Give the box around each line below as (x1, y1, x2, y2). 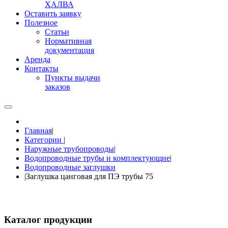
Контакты (24, 64, 59, 73)
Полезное (24, 18, 58, 27)
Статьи (45, 27, 69, 36)
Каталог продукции (4, 214, 92, 225)
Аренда (24, 55, 50, 64)
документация (45, 46, 94, 54)
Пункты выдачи (45, 73, 100, 82)
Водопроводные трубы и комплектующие (24, 154, 170, 162)
